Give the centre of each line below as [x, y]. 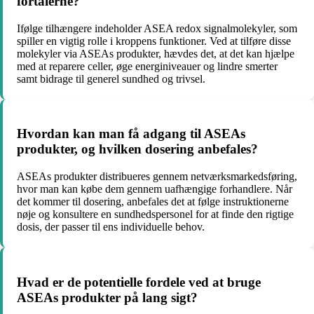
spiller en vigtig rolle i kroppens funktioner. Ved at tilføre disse [154, 41]
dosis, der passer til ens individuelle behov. [111, 226]
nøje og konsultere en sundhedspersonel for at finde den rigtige [155, 214]
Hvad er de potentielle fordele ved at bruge [139, 282]
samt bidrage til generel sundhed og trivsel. [111, 78]
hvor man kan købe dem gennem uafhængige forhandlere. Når [155, 189]
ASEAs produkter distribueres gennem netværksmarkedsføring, [157, 176]
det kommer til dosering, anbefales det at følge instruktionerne [153, 201]
